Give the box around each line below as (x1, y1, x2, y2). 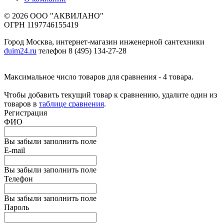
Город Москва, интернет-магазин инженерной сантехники (4, 37, 204, 46)
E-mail (4, 146, 25, 155)
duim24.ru (4, 46, 36, 55)
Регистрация (4, 108, 47, 117)
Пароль (4, 203, 29, 212)
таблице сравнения (39, 99, 104, 108)
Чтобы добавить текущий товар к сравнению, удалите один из (4, 90, 217, 99)
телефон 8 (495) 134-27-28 (36, 46, 126, 55)
